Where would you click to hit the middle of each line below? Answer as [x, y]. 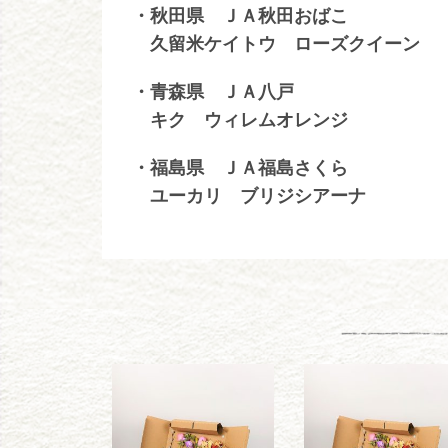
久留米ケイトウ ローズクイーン [276, 43]
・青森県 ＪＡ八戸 [213, 91]
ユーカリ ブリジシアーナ [249, 195]
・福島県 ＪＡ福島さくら [240, 167]
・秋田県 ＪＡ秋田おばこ [240, 15]
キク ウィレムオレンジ [240, 119]
